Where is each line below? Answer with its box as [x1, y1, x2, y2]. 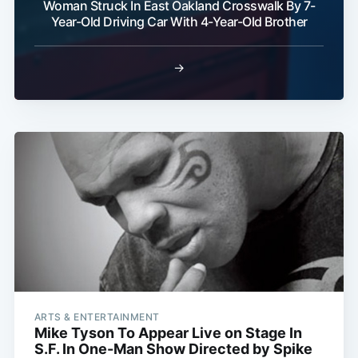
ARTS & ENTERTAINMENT [34, 311, 160, 324]
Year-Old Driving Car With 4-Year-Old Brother [50, 14, 308, 30]
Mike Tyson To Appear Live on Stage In [34, 324, 302, 342]
